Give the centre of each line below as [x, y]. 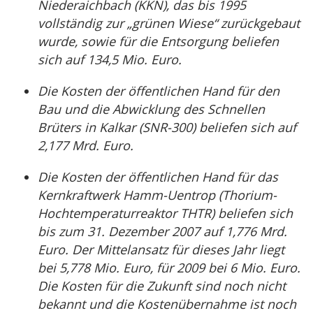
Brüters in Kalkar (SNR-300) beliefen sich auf [167, 127]
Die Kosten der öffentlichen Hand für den [159, 91]
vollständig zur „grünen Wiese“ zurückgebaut [169, 23]
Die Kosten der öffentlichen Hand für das [158, 177]
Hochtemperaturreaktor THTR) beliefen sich [165, 213]
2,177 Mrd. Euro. [86, 145]
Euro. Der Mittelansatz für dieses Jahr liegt [161, 249]
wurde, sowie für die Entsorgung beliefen [158, 41]
